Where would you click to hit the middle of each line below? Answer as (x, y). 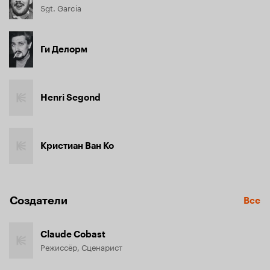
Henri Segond (71, 98)
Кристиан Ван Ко (77, 146)
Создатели (39, 201)
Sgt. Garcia (61, 7)
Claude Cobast (73, 234)
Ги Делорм (64, 49)
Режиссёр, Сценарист (81, 246)
